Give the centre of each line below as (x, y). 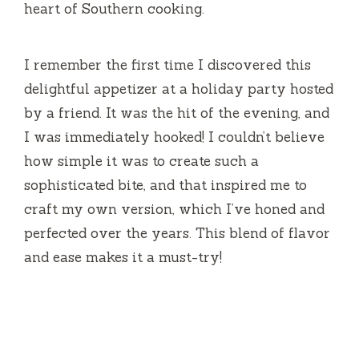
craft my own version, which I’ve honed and (174, 209)
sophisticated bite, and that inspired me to (165, 185)
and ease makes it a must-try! (123, 257)
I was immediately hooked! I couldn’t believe (174, 137)
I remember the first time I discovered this (167, 65)
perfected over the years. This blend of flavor (177, 233)
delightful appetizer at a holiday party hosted (179, 89)
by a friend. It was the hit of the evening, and (177, 113)
